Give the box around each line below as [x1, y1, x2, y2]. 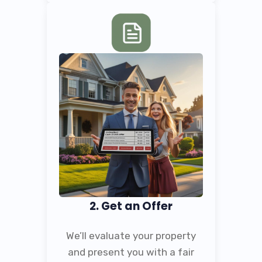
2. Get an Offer [89, 198, 173, 214]
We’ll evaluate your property [66, 229, 196, 242]
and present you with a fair [68, 246, 194, 258]
